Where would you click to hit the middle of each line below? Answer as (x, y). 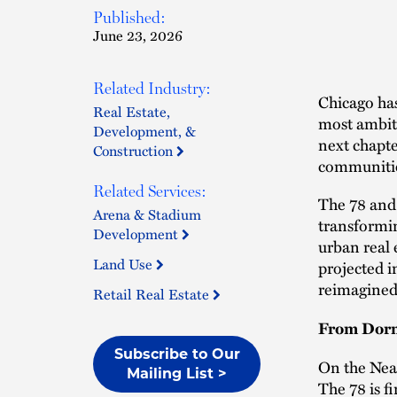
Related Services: (150, 191)
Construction (135, 151)
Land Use (125, 264)
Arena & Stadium (147, 214)
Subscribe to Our (177, 354)
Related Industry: (152, 88)
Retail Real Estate (153, 294)
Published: (129, 17)
